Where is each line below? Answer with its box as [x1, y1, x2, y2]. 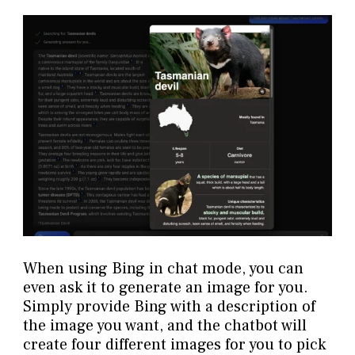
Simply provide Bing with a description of [22, 296, 315, 317]
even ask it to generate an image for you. [22, 277, 308, 298]
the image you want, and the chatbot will [22, 315, 307, 336]
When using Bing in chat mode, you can [22, 258, 303, 279]
